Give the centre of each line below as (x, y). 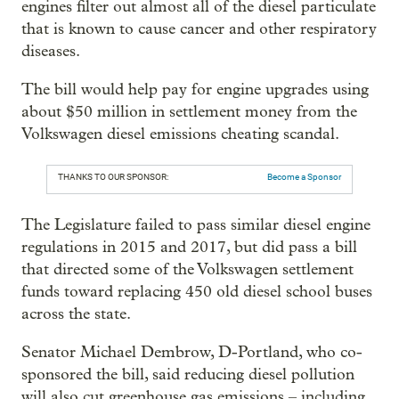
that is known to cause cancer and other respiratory (199, 28)
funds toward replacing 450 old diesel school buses (197, 291)
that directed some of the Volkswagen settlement (187, 269)
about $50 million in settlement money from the (189, 111)
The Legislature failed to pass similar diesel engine (196, 224)
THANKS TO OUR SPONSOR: (113, 176)
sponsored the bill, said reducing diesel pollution (188, 374)
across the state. (76, 313)
